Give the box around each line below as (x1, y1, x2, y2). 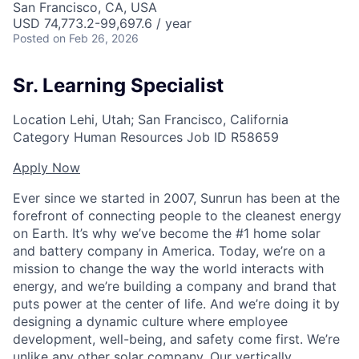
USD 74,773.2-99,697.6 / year (13, 15, 192, 31)
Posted (13, 31, 50, 45)
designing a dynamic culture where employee (13, 313, 288, 329)
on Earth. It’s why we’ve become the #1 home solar (13, 224, 321, 241)
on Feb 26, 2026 (53, 31, 139, 45)
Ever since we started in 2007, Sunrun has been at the (13, 189, 340, 206)
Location (13, 111, 66, 127)
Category (13, 128, 70, 145)
